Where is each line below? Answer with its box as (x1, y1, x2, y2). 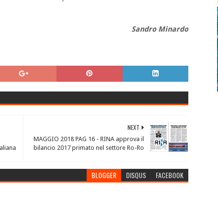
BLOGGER (91, 170, 117, 180)
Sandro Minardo (131, 25, 189, 34)
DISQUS (126, 170, 146, 180)
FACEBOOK (156, 170, 184, 180)
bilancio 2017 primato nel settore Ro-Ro (34, 144, 145, 151)
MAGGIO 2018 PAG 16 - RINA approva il (34, 135, 145, 143)
